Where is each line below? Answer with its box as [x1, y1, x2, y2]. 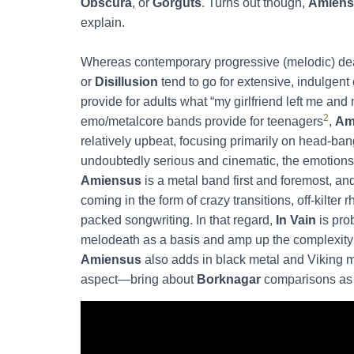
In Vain [276, 213, 316, 227]
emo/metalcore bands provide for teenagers [81, 114, 323, 128]
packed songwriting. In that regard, [81, 213, 276, 227]
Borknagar [197, 272, 261, 286]
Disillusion [95, 74, 161, 88]
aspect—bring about [81, 272, 197, 286]
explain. [81, 15, 125, 29]
